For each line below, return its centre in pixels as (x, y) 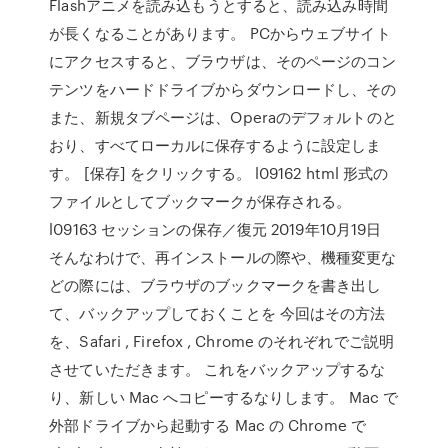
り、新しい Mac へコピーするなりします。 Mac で (224, 397)
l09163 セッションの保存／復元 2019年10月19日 (215, 229)
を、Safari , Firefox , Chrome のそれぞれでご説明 (221, 341)
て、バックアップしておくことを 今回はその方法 (217, 313)
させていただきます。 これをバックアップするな (217, 369)
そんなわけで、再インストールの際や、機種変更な (223, 257)
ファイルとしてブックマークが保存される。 (200, 201)
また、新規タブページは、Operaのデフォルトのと (223, 117)
